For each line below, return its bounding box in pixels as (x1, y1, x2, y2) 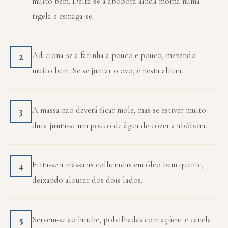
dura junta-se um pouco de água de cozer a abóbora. (32, 120, 208, 131)
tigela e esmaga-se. (32, 11, 94, 22)
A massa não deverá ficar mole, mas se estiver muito (32, 104, 207, 116)
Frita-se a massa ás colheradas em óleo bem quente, (32, 159, 204, 170)
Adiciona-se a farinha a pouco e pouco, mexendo (32, 50, 196, 61)
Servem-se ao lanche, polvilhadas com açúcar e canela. (32, 214, 213, 225)
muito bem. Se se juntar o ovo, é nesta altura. (32, 65, 184, 76)
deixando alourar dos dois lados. (32, 175, 143, 186)
